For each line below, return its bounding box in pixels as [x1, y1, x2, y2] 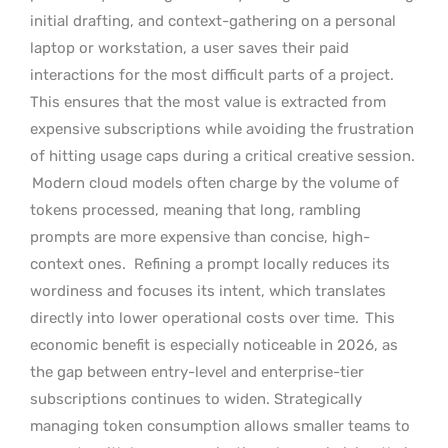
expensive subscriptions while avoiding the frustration [30, 119, 414, 138]
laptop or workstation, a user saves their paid [30, 38, 349, 57]
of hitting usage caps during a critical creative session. [30, 146, 415, 165]
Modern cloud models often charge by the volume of [32, 173, 399, 192]
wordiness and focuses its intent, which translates [30, 281, 386, 300]
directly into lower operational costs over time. [30, 308, 359, 327]
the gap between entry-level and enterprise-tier [30, 362, 364, 381]
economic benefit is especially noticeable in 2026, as [30, 335, 398, 354]
